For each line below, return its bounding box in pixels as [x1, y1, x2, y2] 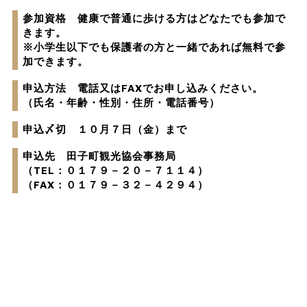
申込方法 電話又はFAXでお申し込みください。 [23, 82, 264, 95]
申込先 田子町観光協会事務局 [23, 150, 177, 162]
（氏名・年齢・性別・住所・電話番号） [23, 97, 221, 109]
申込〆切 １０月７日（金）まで [23, 123, 188, 136]
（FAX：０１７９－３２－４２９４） [23, 179, 209, 191]
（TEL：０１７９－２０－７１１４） [23, 164, 209, 177]
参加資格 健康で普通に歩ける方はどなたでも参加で [23, 12, 286, 25]
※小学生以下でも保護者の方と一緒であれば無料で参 [23, 41, 286, 53]
